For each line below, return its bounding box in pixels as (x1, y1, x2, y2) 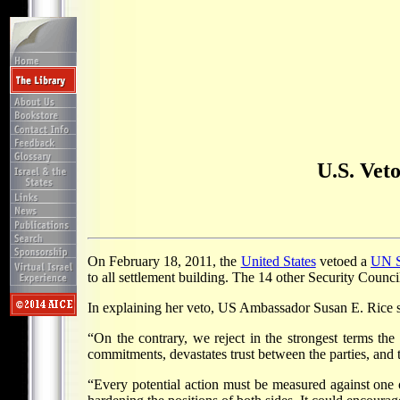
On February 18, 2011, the (87, 253, 241, 269)
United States (240, 253, 316, 269)
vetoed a (315, 253, 371, 269)
